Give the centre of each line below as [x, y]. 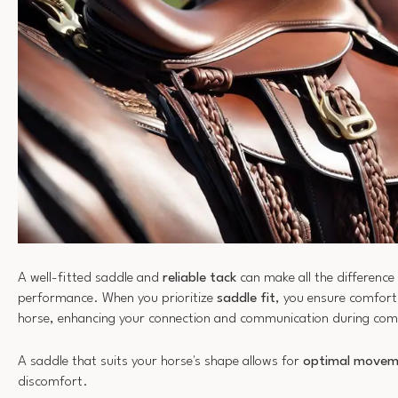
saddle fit [246, 298]
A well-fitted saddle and [90, 278]
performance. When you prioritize [117, 298]
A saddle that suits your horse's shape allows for [160, 362]
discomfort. [53, 382]
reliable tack [199, 278]
